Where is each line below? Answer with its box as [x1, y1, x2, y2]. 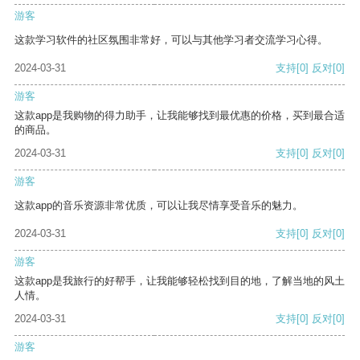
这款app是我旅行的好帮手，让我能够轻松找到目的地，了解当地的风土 [14, 275, 345, 288]
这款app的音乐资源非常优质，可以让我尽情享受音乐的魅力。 [14, 199, 303, 212]
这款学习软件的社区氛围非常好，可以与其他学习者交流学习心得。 [14, 34, 328, 47]
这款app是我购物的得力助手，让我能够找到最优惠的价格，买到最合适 [14, 109, 345, 122]
